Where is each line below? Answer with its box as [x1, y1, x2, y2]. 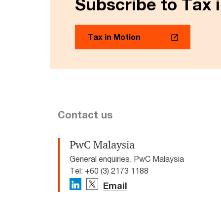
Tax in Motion [88, 32, 141, 42]
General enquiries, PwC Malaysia [70, 154, 184, 164]
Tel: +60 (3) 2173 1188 [70, 166, 148, 176]
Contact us [58, 109, 112, 121]
